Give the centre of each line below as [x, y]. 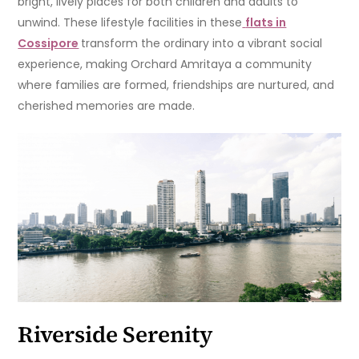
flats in [266, 23]
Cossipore [48, 44]
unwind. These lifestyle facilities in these [130, 23]
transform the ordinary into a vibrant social [202, 44]
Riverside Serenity [116, 335]
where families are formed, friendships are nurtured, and [176, 85]
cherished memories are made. [107, 106]
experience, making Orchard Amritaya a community [165, 65]
